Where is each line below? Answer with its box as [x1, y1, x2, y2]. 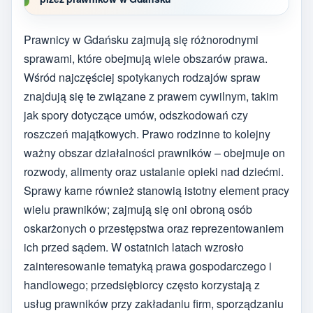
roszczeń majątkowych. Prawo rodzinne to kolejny [24, 126, 270, 143]
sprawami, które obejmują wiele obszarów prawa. [24, 50, 268, 67]
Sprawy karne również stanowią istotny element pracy [24, 182, 289, 199]
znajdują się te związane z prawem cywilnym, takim [24, 88, 278, 105]
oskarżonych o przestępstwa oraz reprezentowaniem [24, 220, 284, 237]
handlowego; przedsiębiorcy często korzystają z [24, 277, 260, 293]
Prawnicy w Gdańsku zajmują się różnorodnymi [24, 31, 259, 48]
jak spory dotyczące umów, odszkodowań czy [24, 107, 248, 124]
